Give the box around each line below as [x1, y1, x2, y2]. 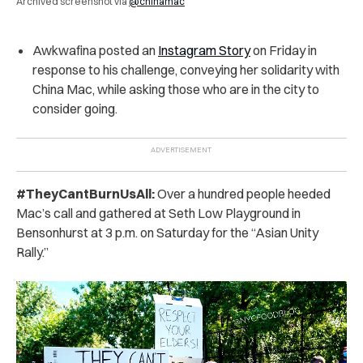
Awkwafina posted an [32, 41, 158, 58]
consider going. [32, 100, 117, 117]
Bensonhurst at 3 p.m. [16, 224, 138, 241]
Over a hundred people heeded [157, 185, 331, 202]
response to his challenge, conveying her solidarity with [32, 61, 340, 78]
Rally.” [16, 243, 49, 260]
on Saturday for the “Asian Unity [140, 224, 318, 241]
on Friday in [250, 41, 317, 58]
